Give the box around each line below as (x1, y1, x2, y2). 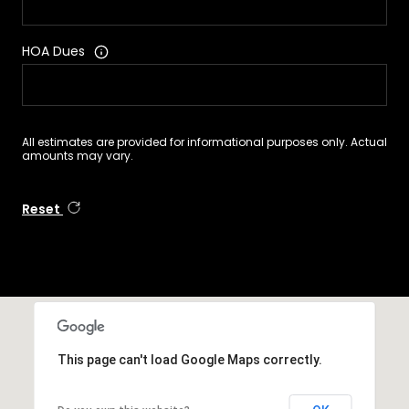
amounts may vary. (22, 147, 133, 163)
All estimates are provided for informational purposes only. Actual (22, 133, 387, 150)
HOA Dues (22, 42, 85, 61)
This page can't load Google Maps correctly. (57, 351, 322, 367)
